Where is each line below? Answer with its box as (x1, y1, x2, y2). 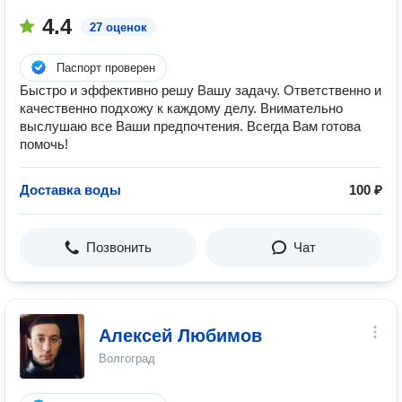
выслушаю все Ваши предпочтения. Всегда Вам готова (20, 118, 361, 134)
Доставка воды (20, 182, 121, 197)
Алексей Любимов (99, 326, 262, 345)
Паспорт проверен (57, 61, 155, 74)
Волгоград (99, 352, 155, 365)
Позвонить (86, 240, 152, 255)
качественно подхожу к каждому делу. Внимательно (20, 100, 343, 116)
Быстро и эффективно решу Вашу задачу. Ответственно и (20, 83, 381, 98)
